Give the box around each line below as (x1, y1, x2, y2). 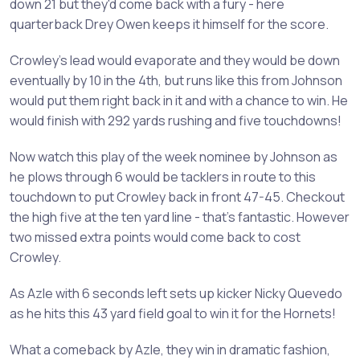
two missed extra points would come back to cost (10, 227, 301, 246)
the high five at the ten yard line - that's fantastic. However (10, 207, 350, 226)
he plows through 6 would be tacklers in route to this (10, 167, 316, 186)
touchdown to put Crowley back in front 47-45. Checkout (10, 187, 345, 206)
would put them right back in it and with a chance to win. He (10, 91, 348, 109)
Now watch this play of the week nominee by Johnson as (10, 147, 337, 166)
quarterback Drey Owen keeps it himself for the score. (10, 14, 329, 33)
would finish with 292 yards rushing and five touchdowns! (10, 111, 342, 129)
